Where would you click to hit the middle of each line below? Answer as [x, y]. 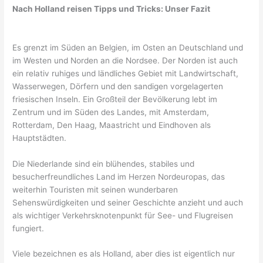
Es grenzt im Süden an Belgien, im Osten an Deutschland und [128, 47]
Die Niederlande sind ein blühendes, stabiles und [104, 163]
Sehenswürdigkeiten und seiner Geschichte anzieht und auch [128, 202]
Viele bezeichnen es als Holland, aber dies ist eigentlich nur [124, 254]
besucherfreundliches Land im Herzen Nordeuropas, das [119, 176]
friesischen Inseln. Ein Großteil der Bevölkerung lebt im [115, 99]
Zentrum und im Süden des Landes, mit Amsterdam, [111, 112]
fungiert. [28, 228]
